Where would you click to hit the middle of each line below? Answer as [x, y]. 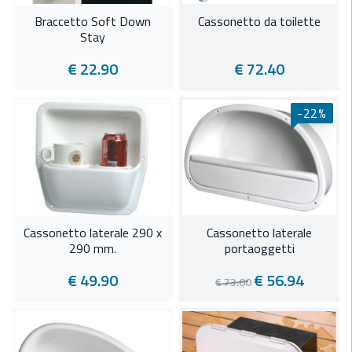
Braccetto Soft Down [93, 22]
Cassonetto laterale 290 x [93, 233]
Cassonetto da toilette [259, 22]
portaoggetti [259, 249]
